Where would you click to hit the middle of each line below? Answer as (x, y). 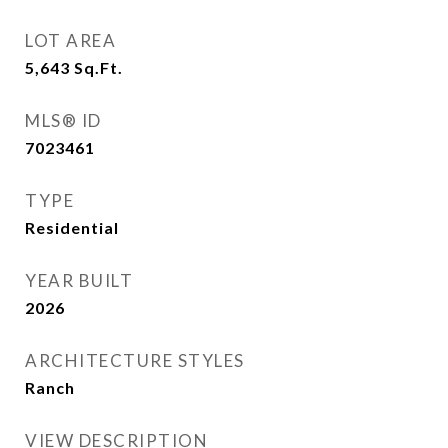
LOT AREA (70, 40)
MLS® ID (63, 120)
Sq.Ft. (98, 67)
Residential (72, 227)
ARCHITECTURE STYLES (135, 360)
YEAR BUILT (79, 280)
